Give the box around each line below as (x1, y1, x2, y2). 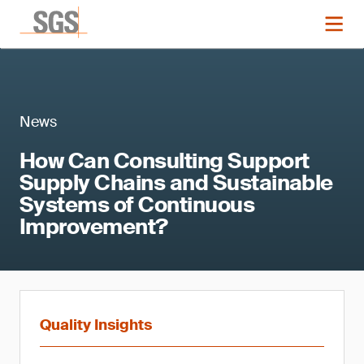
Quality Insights (40, 315, 152, 335)
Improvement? (19, 213, 168, 240)
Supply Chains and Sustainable (19, 169, 333, 197)
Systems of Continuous (19, 191, 255, 219)
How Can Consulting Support (19, 147, 310, 175)
